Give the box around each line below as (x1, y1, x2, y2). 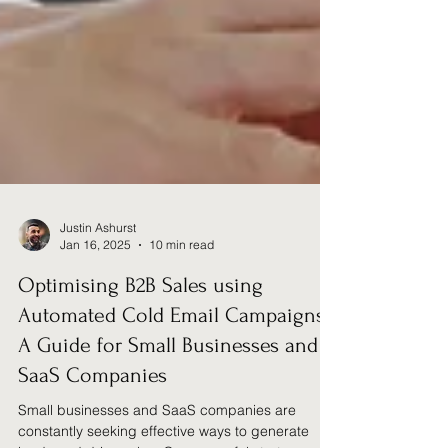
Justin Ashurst (60, 352, 136, 368)
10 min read (149, 369, 214, 385)
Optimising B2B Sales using (18, 405, 263, 430)
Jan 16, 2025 (60, 369, 131, 385)
